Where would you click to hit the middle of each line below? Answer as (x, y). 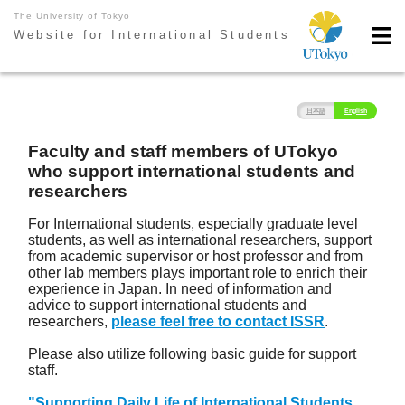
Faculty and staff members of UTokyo (184, 152)
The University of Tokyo (72, 16)
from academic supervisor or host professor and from (196, 257)
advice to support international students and (168, 306)
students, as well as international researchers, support (200, 240)
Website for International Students (152, 34)
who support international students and (192, 172)
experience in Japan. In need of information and (180, 289)
